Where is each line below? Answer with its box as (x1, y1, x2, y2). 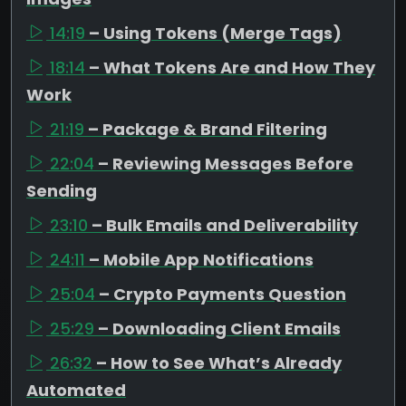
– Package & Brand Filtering (88, 117, 327, 140)
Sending (26, 179, 97, 202)
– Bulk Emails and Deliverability (92, 213, 358, 237)
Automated (26, 378, 126, 401)
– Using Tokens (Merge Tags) (89, 21, 342, 44)
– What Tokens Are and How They (89, 55, 375, 79)
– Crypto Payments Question (99, 282, 346, 305)
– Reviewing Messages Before (98, 151, 353, 175)
